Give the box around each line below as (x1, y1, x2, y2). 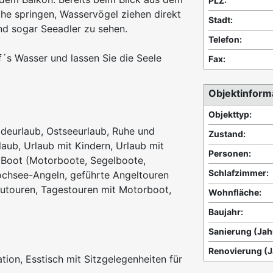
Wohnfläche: (208, 187, 261, 198)
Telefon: (208, 34, 242, 45)
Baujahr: (208, 207, 243, 218)
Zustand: (208, 129, 246, 140)
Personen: (208, 148, 251, 159)
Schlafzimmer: (208, 168, 269, 179)
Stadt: (208, 15, 233, 26)
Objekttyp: (208, 109, 252, 120)
